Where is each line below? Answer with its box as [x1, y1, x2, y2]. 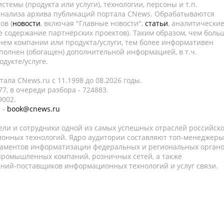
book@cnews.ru [7, 104, 60, 113]
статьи [145, 18, 168, 28]
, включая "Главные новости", [40, 18, 145, 28]
